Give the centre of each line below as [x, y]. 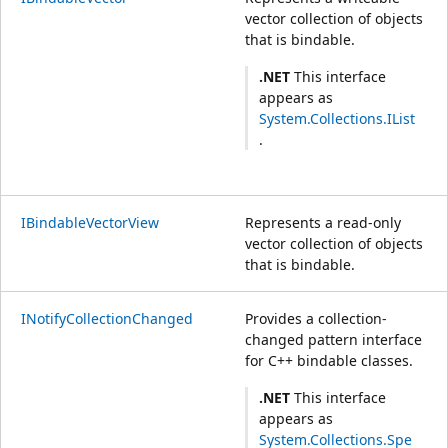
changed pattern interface [333, 339]
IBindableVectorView [90, 222]
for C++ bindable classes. [329, 360]
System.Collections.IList [337, 119]
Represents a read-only [323, 222]
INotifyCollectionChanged [107, 318]
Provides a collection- [316, 318]
